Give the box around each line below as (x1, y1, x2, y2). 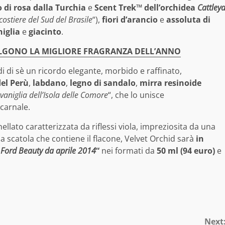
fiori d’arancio (102, 14, 158, 26)
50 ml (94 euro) (157, 145, 215, 157)
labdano (33, 77, 66, 89)
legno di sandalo (70, 77, 136, 89)
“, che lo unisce (108, 89, 164, 101)
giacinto (29, 26, 61, 38)
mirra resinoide (140, 77, 201, 89)
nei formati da (99, 145, 157, 157)
